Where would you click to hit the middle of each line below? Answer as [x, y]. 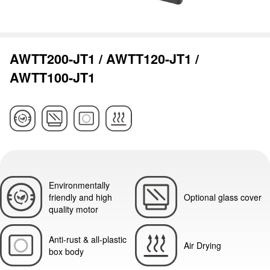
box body [66, 252]
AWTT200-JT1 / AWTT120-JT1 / [105, 59]
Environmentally [79, 185]
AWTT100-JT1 [53, 77]
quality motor [73, 209]
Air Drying [202, 246]
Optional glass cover [222, 197]
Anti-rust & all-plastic [87, 240]
